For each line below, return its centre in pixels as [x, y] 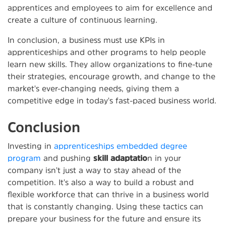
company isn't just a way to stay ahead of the [94, 170]
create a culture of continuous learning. [82, 19]
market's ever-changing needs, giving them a [93, 88]
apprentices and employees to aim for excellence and [110, 7]
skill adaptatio [120, 158]
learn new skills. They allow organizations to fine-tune [110, 64]
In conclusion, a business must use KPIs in [86, 40]
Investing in [31, 146]
